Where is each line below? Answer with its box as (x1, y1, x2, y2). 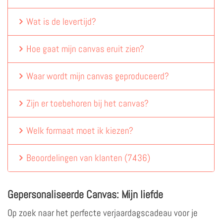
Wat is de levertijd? (26, 15, 97, 28)
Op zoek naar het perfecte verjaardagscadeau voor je (7, 206, 198, 219)
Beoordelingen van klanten (26, 151, 125, 164)
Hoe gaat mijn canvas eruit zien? (26, 42, 145, 55)
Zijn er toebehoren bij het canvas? (26, 97, 149, 110)
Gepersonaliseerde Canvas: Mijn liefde (7, 187, 163, 201)
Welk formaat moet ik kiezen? (26, 124, 134, 137)
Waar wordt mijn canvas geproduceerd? (26, 69, 169, 82)
